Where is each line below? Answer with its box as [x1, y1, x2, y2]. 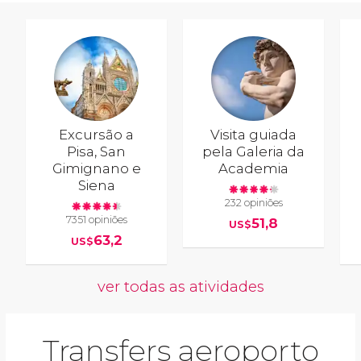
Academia [218, 160, 289, 176]
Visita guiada [210, 126, 297, 143]
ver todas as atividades [97, 276, 264, 296]
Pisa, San [67, 143, 127, 160]
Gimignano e [52, 160, 141, 176]
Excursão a [59, 126, 135, 143]
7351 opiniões [65, 214, 127, 226]
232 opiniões [224, 197, 283, 210]
